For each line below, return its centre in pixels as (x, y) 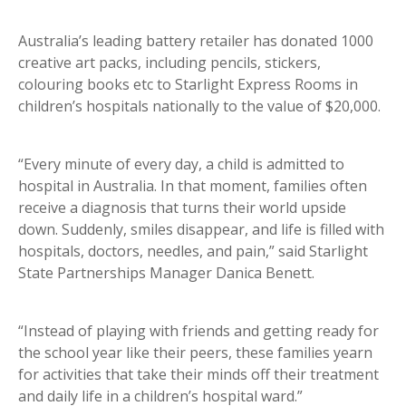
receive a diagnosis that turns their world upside (182, 207)
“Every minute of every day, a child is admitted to (181, 164)
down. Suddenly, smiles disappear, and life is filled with (201, 229)
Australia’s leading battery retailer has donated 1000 (196, 40)
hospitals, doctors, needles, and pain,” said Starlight (193, 251)
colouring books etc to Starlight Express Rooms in (188, 84)
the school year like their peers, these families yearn (195, 352)
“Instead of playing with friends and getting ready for (198, 330)
